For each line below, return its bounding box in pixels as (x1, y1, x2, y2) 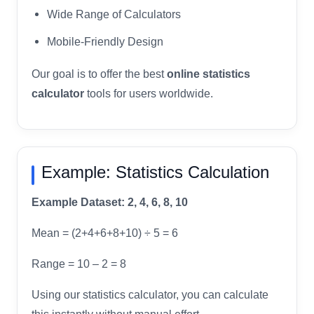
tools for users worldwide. (84, 87, 213, 100)
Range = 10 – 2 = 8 (32, 257, 126, 270)
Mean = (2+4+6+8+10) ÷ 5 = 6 (32, 226, 178, 239)
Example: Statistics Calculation (41, 162, 269, 182)
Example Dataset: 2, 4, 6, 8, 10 (32, 196, 188, 208)
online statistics (167, 67, 250, 80)
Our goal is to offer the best (32, 67, 167, 80)
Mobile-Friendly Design (47, 34, 163, 48)
